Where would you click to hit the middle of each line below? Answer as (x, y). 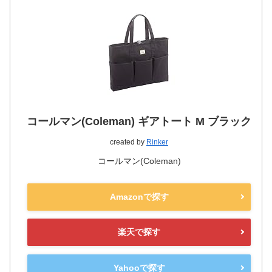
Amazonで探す (139, 196)
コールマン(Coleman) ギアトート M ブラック (139, 122)
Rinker (157, 142)
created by (128, 142)
